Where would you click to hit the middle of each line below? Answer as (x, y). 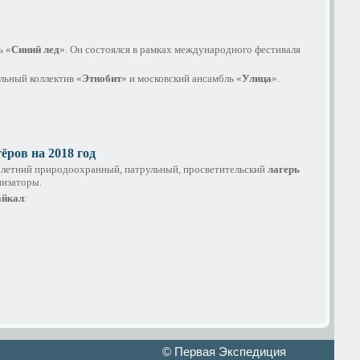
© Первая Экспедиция (224, 352)
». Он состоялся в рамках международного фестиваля (180, 49)
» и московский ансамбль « (182, 78)
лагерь (284, 170)
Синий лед (35, 49)
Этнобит (102, 78)
